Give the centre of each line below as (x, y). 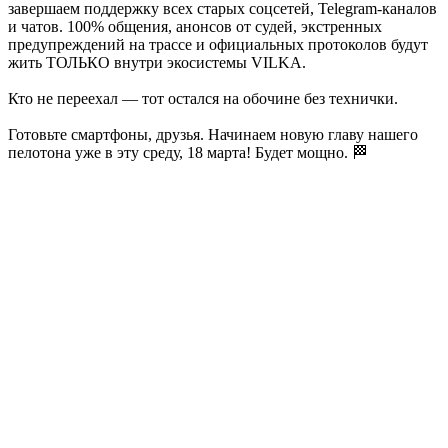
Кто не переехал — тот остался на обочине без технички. (203, 98)
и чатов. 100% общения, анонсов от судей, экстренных (195, 26)
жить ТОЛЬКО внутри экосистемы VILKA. (157, 62)
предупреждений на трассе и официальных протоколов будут (218, 44)
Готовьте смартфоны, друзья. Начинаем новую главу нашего (213, 134)
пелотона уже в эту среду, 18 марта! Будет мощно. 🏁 (188, 152)
